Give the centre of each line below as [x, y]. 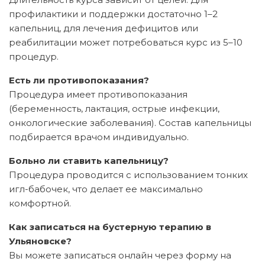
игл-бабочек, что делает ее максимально [106, 189]
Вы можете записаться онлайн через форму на [120, 255]
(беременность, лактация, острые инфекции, [114, 108]
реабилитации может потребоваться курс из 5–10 [126, 42]
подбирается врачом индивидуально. [99, 137]
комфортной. [40, 203]
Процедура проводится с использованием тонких [128, 174]
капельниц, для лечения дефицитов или [104, 28]
